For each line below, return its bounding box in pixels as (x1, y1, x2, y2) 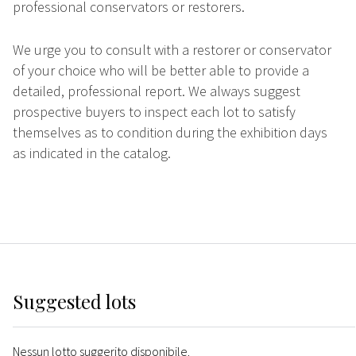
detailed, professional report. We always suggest (13, 82, 300, 101)
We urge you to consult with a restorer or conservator (13, 41, 331, 60)
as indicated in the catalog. (13, 144, 171, 163)
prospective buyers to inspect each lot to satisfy (13, 103, 296, 122)
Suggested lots (13, 288, 136, 315)
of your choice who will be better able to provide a (13, 61, 309, 80)
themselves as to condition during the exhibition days (13, 123, 327, 142)
